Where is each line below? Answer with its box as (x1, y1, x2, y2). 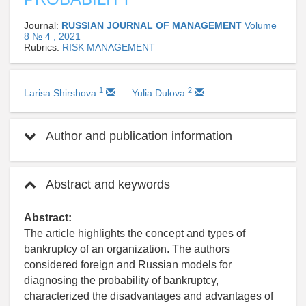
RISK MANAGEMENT (62, 42, 155, 53)
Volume (245, 20, 277, 31)
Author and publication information (43, 129, 232, 143)
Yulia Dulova (132, 87, 188, 99)
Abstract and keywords (43, 178, 170, 192)
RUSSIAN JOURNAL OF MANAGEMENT (61, 20, 245, 31)
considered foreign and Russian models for (24, 259, 232, 271)
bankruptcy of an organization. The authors (24, 243, 230, 255)
